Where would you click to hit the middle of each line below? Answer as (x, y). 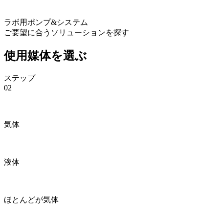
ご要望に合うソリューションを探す (66, 32)
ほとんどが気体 (31, 199)
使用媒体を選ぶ (45, 55)
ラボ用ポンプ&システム (46, 22)
